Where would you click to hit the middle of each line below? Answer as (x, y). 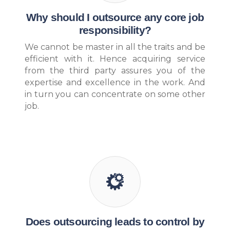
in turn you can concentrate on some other (115, 94)
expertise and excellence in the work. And (115, 82)
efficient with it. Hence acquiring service (115, 59)
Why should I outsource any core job (115, 17)
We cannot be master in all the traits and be (115, 47)
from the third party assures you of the (115, 70)
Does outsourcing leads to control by (115, 222)
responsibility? (115, 30)
